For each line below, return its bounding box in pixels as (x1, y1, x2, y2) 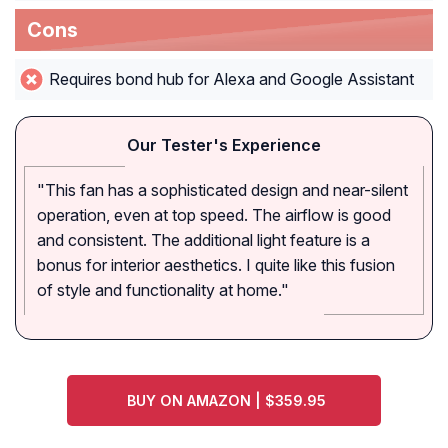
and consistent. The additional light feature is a (37, 230, 370, 251)
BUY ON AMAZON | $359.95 (127, 392, 327, 410)
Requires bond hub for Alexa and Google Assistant (48, 69, 414, 90)
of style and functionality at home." (37, 280, 289, 301)
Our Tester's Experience (127, 135, 321, 156)
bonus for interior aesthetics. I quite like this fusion (37, 255, 395, 276)
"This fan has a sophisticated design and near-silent (37, 180, 408, 201)
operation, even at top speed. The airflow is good (37, 205, 391, 226)
